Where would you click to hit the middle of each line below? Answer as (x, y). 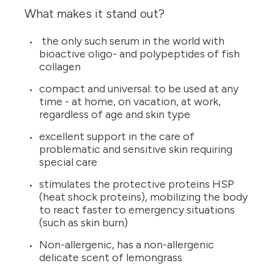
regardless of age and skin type (115, 115)
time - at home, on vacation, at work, (130, 102)
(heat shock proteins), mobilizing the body (143, 197)
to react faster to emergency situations (137, 210)
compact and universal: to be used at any (139, 89)
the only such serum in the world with (132, 41)
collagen (61, 67)
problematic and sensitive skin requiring (136, 150)
